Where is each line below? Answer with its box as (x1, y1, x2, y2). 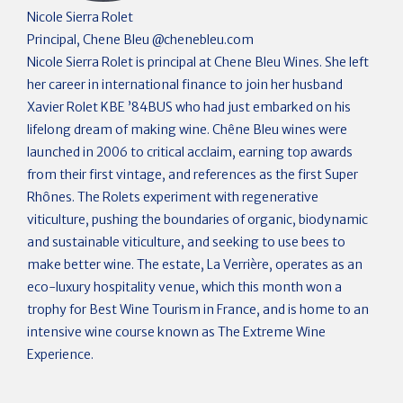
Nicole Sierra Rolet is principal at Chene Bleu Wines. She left (27, 54, 369, 70)
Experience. (27, 346, 94, 363)
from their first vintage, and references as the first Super (27, 166, 358, 183)
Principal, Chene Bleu (27, 31, 149, 48)
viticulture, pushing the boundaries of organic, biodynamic (27, 211, 368, 228)
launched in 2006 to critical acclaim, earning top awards (27, 144, 353, 160)
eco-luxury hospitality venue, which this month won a (27, 279, 342, 295)
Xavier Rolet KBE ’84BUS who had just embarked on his (27, 99, 351, 115)
